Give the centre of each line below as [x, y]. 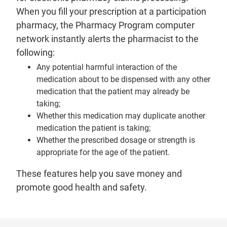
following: [35, 53]
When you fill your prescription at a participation [111, 12]
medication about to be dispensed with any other [123, 80]
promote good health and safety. [82, 187]
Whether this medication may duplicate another [121, 116]
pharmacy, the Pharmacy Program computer [105, 25]
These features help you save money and [99, 174]
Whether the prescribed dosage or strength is [116, 140]
